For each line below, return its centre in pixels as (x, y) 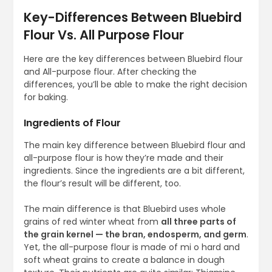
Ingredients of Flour (72, 123)
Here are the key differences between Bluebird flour (133, 59)
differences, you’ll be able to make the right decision (135, 85)
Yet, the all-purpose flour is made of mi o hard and (131, 247)
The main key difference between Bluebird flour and (134, 145)
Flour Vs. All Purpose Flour (104, 35)
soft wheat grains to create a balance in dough (124, 260)
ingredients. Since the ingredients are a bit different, (134, 171)
